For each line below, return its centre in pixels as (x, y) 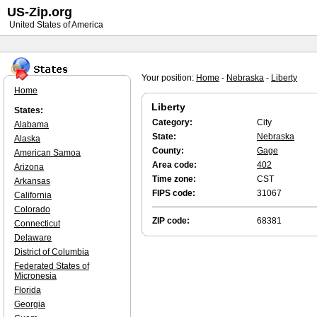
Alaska (27, 139)
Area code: (174, 165)
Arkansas (32, 181)
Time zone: (174, 179)
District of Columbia (52, 252)
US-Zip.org (40, 12)
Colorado (32, 209)
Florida (28, 290)
